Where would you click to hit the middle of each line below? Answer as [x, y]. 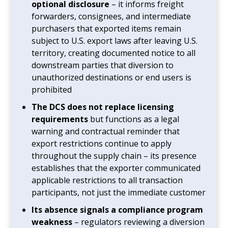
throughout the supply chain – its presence [114, 155]
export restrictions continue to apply [102, 143]
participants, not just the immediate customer [119, 192]
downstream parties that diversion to [103, 65]
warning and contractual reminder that [106, 131]
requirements [60, 119]
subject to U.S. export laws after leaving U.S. [115, 40]
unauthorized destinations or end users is [112, 77]
